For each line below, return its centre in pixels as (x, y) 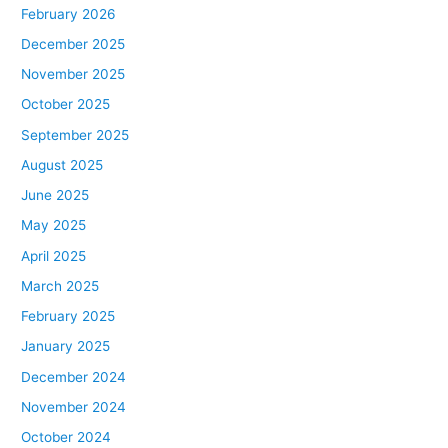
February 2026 (69, 13)
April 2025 (54, 255)
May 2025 (54, 225)
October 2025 (66, 104)
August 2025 (62, 164)
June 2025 (55, 195)
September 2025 (75, 134)
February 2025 (68, 316)
